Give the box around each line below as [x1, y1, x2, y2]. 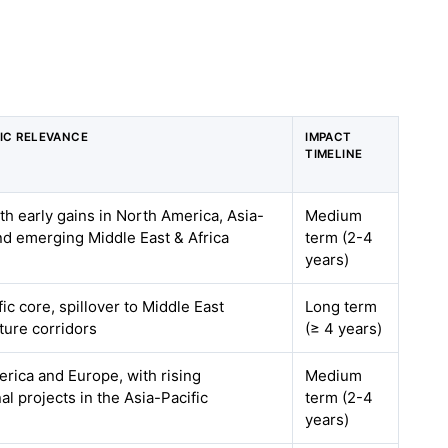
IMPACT [305, 130, 352, 144]
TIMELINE [305, 147, 363, 161]
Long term [305, 297, 378, 316]
